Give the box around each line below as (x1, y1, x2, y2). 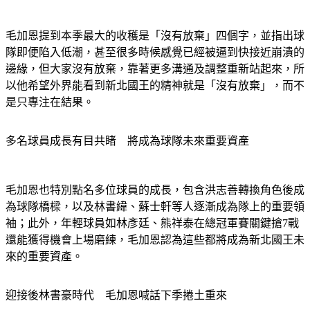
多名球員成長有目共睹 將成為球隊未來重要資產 (6, 135, 249, 147)
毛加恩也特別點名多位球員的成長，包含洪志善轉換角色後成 (6, 184, 304, 197)
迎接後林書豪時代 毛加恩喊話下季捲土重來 (6, 289, 227, 302)
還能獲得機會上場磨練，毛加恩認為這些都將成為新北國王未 (6, 234, 304, 246)
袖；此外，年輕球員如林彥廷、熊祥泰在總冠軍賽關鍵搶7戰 (6, 217, 299, 230)
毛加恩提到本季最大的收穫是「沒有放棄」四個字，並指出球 (6, 30, 304, 42)
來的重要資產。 (6, 250, 83, 263)
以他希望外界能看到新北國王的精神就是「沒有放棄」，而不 (6, 80, 304, 92)
